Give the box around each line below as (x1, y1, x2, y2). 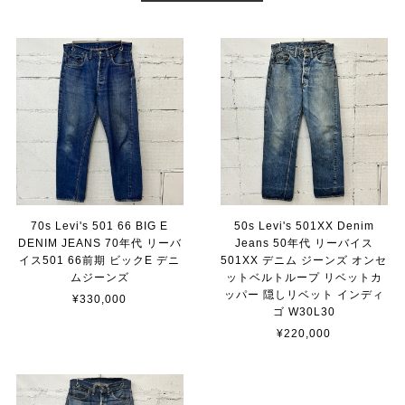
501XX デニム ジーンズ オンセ (221, 253, 388, 267)
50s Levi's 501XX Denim (233, 219, 374, 232)
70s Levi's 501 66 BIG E (31, 219, 169, 232)
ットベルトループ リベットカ (225, 270, 382, 284)
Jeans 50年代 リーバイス (234, 236, 373, 250)
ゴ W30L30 (272, 305, 335, 318)
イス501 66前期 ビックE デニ (19, 253, 181, 267)
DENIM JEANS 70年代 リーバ (17, 236, 182, 250)
